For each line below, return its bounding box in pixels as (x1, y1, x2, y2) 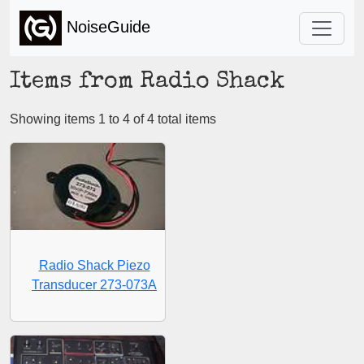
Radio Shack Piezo (38, 258, 150, 272)
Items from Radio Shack (10, 71, 285, 94)
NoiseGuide (62, 17, 150, 36)
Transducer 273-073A (32, 277, 157, 292)
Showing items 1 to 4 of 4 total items (10, 112, 216, 126)
